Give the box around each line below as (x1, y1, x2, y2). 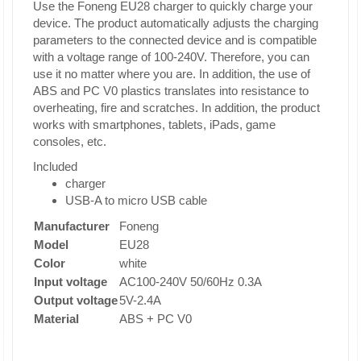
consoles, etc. (33, 135, 106, 148)
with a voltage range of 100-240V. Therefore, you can (33, 50, 309, 64)
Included (33, 160, 77, 173)
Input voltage (34, 275, 107, 288)
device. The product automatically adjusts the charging (33, 16, 318, 30)
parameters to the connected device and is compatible (33, 33, 317, 47)
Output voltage (34, 293, 118, 307)
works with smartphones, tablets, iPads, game (33, 118, 276, 131)
